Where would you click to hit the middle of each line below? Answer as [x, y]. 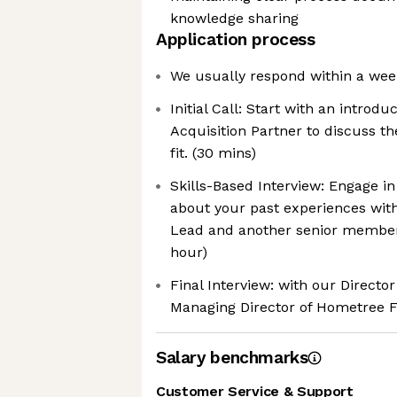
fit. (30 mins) [213, 153]
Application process [236, 39]
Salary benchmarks [232, 358]
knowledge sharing [234, 18]
